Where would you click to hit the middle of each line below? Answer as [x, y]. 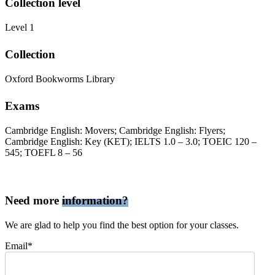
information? [95, 200]
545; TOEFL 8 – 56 [44, 152]
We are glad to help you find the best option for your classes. [122, 225]
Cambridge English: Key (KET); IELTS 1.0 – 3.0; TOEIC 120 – [131, 141]
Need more [33, 200]
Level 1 [20, 28]
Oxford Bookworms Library [60, 79]
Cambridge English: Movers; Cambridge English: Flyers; [115, 130]
